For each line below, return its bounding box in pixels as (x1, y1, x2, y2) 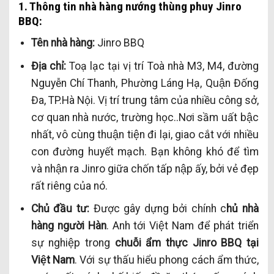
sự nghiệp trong (31, 237, 115, 250)
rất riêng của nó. (31, 179, 108, 192)
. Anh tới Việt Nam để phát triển (106, 220, 259, 232)
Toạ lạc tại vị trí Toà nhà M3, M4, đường (65, 59, 259, 72)
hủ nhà (226, 202, 259, 215)
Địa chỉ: (31, 59, 66, 72)
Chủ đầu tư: (31, 202, 89, 215)
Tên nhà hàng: (31, 37, 95, 50)
